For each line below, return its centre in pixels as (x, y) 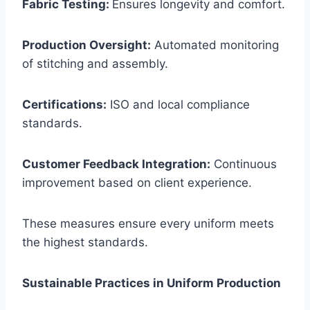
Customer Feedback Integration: (116, 164)
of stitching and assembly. (95, 64)
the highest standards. (85, 243)
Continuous (244, 164)
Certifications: (64, 105)
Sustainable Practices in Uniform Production (152, 283)
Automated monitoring (215, 45)
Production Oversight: (86, 45)
